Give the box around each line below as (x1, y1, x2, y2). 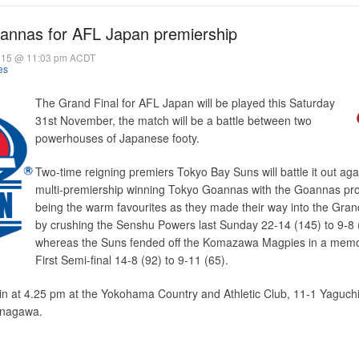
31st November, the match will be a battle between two (35, 112, 312, 128)
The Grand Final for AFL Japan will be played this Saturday (35, 95, 335, 111)
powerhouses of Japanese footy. (35, 130, 200, 146)
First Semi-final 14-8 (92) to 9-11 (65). (35, 252, 228, 268)
